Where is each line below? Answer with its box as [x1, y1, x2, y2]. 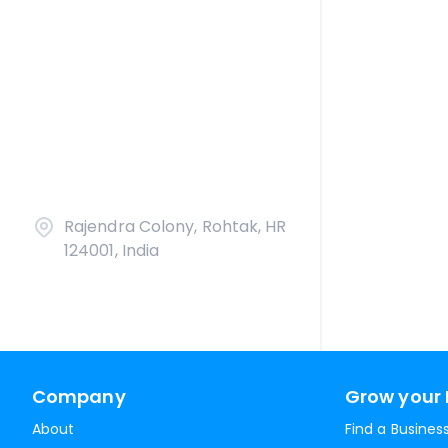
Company [32, 384, 126, 409]
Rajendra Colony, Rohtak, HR [64, 215, 287, 238]
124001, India [64, 239, 160, 262]
